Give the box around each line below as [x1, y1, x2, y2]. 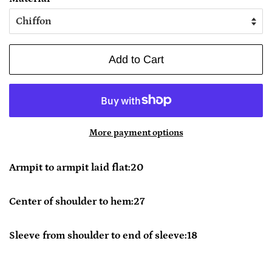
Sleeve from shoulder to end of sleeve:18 [9, 229, 197, 242]
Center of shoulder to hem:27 [9, 195, 144, 208]
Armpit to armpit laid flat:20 [9, 161, 144, 174]
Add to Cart [108, 53, 164, 66]
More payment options [89, 127, 183, 138]
